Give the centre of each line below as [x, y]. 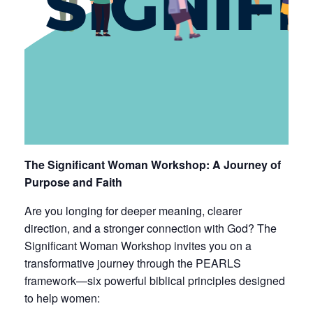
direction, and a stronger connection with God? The [151, 228]
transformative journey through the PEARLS [133, 263]
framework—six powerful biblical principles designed [155, 281]
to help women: [62, 298]
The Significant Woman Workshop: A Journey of [153, 165]
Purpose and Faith [73, 182]
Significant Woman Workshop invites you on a [138, 246]
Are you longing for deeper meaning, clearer [133, 211]
